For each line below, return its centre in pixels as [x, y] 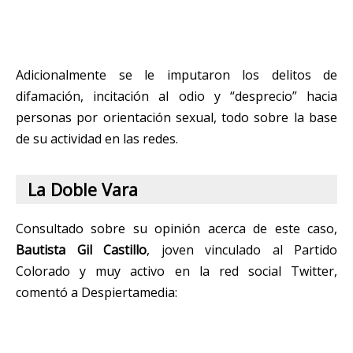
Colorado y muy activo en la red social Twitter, [176, 271]
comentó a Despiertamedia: [98, 292]
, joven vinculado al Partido [242, 249]
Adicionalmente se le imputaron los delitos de [176, 74]
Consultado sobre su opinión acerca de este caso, [176, 228]
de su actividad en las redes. [97, 138]
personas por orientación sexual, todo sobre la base [176, 117]
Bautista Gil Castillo [81, 249]
